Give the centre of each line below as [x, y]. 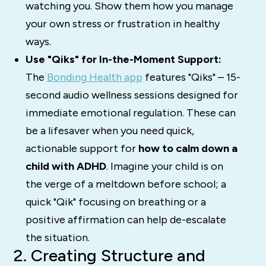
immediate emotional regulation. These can [130, 113]
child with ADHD [66, 166]
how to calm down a [188, 148]
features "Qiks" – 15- [191, 77]
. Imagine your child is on [164, 166]
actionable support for [82, 148]
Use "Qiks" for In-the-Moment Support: [123, 59]
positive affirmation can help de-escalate [126, 219]
